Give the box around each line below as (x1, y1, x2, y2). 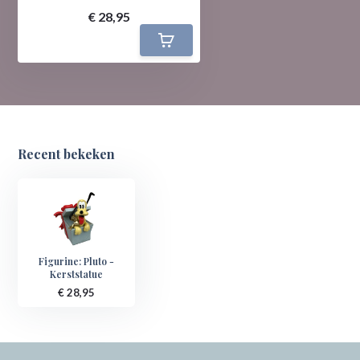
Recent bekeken (18, 145, 116, 162)
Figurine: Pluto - (39, 254, 115, 268)
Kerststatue (50, 267, 104, 280)
